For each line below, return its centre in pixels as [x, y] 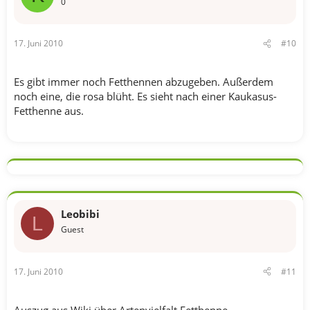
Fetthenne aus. [49, 111]
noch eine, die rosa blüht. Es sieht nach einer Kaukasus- [145, 96]
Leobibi [80, 214]
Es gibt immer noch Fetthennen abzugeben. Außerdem [144, 82]
